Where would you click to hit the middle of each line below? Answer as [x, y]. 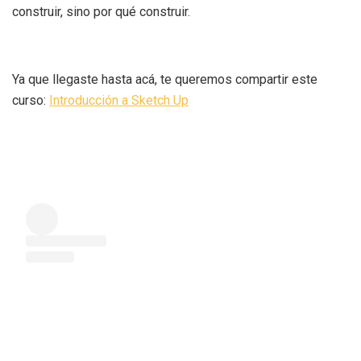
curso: [31, 100]
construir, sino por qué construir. [101, 11]
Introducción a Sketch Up [119, 100]
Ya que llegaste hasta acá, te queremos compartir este [165, 79]
